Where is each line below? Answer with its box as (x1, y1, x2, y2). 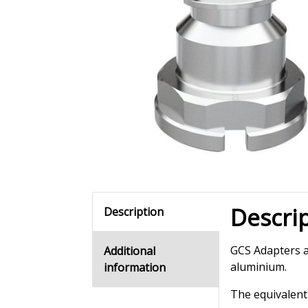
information (104, 260, 166, 276)
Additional (104, 243, 156, 259)
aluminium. (230, 259, 287, 275)
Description (104, 204, 164, 220)
